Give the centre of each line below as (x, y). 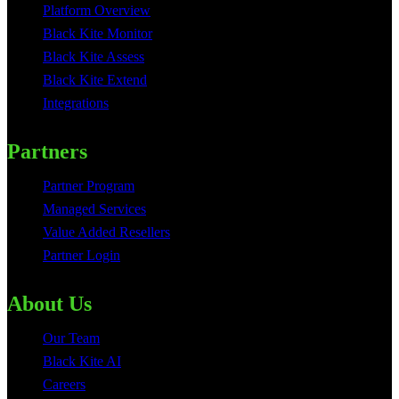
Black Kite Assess (94, 57)
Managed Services (94, 209)
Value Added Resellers (106, 232)
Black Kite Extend (95, 80)
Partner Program (89, 186)
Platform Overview (97, 10)
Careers (64, 384)
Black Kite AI (82, 361)
